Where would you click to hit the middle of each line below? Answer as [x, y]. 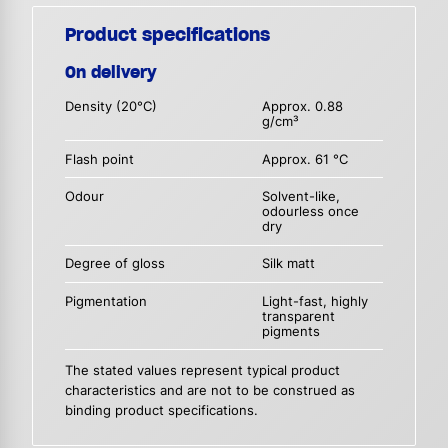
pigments [291, 331]
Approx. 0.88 [303, 107]
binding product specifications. [161, 410]
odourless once [311, 212]
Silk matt [289, 264]
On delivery [111, 72]
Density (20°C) [111, 107]
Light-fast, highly [315, 301]
